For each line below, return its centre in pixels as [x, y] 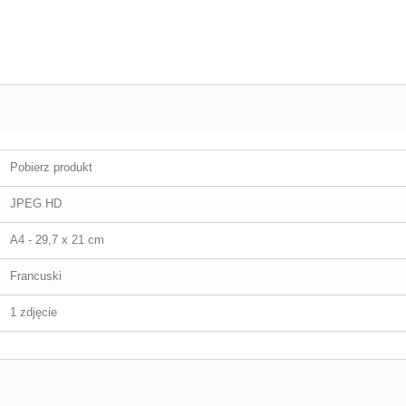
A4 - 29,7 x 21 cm [57, 240]
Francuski [36, 276]
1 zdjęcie [34, 312]
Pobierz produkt [51, 167]
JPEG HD [36, 203]
